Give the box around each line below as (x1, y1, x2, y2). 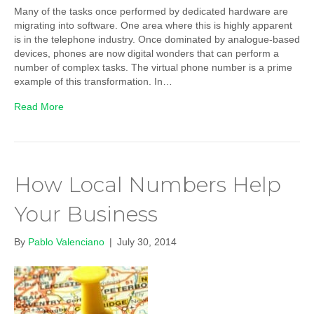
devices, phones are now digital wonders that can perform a (14, 48, 279, 60)
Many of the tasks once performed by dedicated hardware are (14, 6, 288, 18)
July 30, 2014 (117, 236, 177, 248)
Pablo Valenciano (28, 236, 104, 248)
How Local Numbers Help (14, 172, 281, 198)
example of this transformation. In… (14, 76, 172, 88)
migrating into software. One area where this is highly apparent (14, 20, 292, 32)
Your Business (14, 201, 158, 228)
